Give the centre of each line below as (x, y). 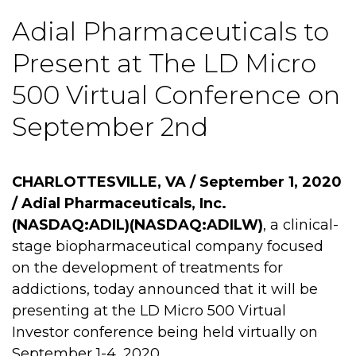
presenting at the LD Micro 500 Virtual (149, 311)
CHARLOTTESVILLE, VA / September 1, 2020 (177, 182)
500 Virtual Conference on (176, 95)
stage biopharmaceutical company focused (168, 246)
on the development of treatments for (147, 268)
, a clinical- (301, 225)
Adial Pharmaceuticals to (170, 31)
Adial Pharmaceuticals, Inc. (124, 203)
